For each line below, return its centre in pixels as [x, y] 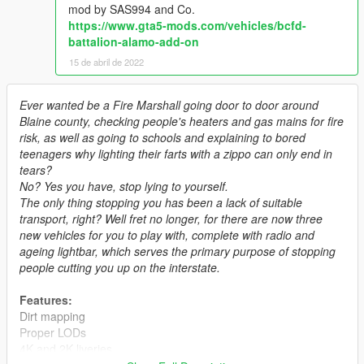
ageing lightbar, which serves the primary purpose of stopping [178, 251]
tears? [36, 169]
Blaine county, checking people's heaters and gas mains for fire [182, 121]
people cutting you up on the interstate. [120, 267]
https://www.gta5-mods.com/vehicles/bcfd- [187, 25]
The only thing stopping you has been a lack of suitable [161, 202]
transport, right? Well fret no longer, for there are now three [171, 218]
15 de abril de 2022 [106, 61]
